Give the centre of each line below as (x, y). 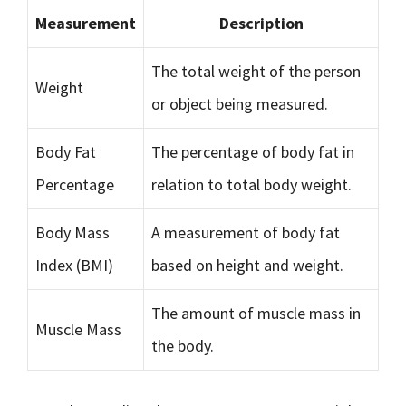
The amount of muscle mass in (256, 313)
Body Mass (72, 232)
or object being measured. (240, 104)
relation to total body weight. (251, 184)
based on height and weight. (247, 265)
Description (261, 23)
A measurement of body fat (246, 232)
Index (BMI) (74, 265)
